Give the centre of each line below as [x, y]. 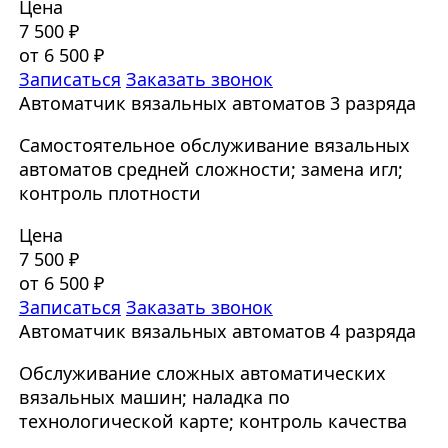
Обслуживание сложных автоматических [202, 373]
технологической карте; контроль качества [212, 421]
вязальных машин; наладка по [154, 397]
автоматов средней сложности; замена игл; [210, 169]
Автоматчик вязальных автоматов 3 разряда [217, 103]
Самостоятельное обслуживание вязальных [214, 145]
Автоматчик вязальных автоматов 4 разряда [217, 331]
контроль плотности [109, 193]
